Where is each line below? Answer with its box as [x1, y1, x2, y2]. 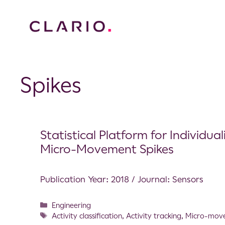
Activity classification [52, 211, 123, 220]
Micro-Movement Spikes [40, 142, 174, 156]
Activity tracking [126, 211, 182, 220]
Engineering [52, 201, 91, 209]
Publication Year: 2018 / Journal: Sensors [40, 174, 203, 184]
